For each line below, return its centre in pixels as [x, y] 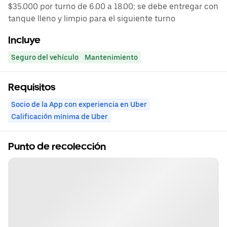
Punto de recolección [57, 146]
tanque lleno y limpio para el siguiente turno [92, 18]
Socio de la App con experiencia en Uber [79, 104]
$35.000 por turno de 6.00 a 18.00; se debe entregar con [113, 6]
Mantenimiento [111, 57]
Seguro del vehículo [45, 57]
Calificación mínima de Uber [60, 117]
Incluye [24, 40]
